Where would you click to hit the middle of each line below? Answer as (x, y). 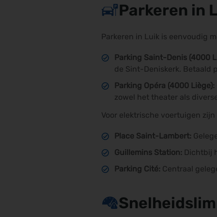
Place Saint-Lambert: (154, 136)
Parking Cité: (138, 169)
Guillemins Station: (149, 152)
